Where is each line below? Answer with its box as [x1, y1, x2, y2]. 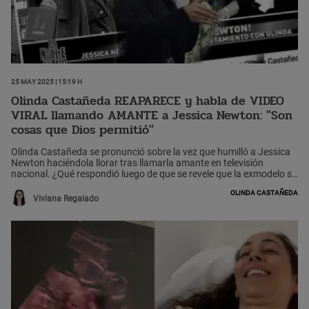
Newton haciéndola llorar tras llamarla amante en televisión [11, 157, 263, 168]
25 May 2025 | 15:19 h [11, 75, 82, 87]
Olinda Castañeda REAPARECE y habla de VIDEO [11, 91, 284, 110]
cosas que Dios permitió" [11, 120, 154, 139]
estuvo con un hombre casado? [11, 179, 145, 190]
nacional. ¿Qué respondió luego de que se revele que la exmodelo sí [11, 168, 294, 179]
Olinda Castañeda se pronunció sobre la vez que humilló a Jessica [11, 146, 290, 157]
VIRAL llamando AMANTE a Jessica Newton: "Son [11, 106, 292, 125]
